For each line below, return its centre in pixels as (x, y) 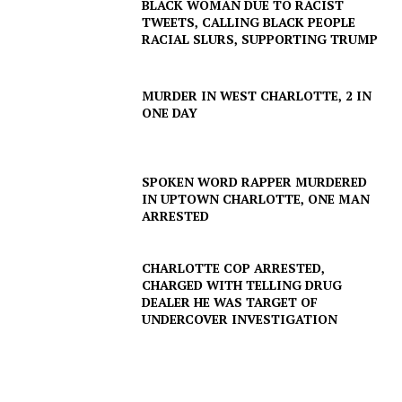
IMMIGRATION (69, 330)
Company (87, 183)
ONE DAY (170, 112)
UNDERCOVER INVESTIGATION (240, 319)
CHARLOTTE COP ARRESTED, (234, 268)
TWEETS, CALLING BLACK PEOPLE (249, 22)
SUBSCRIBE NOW (201, 85)
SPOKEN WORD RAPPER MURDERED (255, 181)
